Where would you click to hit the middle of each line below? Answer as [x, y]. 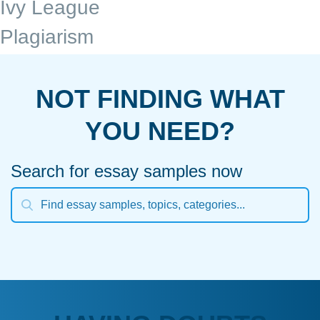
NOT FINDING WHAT [160, 99]
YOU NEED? [160, 131]
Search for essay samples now [126, 171]
